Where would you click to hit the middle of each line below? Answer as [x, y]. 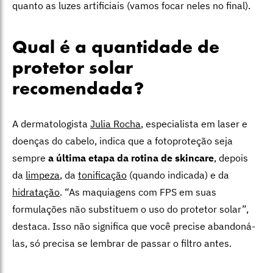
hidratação [36, 192]
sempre [30, 158]
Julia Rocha [115, 124]
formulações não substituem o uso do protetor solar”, [130, 209]
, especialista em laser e [194, 124]
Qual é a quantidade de [116, 49]
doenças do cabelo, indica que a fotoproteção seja [122, 141]
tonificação [102, 175]
